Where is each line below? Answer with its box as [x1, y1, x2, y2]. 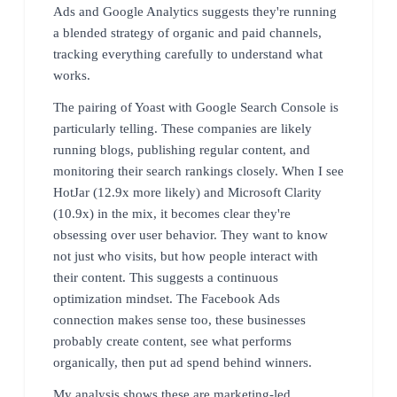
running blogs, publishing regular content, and [53, 142, 310, 157]
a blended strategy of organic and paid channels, [53, 25, 322, 40]
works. [53, 67, 90, 82]
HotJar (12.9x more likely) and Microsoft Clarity [53, 184, 322, 199]
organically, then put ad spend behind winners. [53, 354, 312, 370]
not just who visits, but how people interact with [53, 248, 318, 263]
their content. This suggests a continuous [53, 269, 278, 284]
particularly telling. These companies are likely [53, 121, 312, 136]
